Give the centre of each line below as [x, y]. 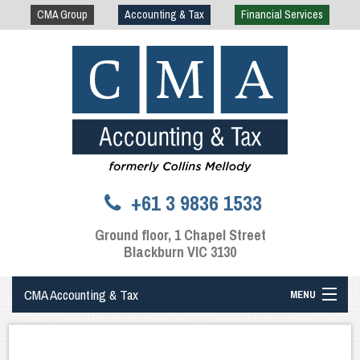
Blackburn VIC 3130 [180, 252]
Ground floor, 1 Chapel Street [180, 235]
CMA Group [63, 14]
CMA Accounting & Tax [81, 294]
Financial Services [282, 14]
